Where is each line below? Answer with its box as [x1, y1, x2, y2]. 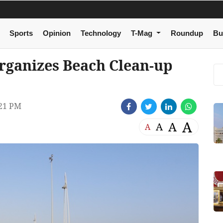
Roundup [170, 29, 203, 38]
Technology [80, 29, 121, 38]
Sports [9, 29, 33, 38]
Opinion [42, 29, 71, 38]
